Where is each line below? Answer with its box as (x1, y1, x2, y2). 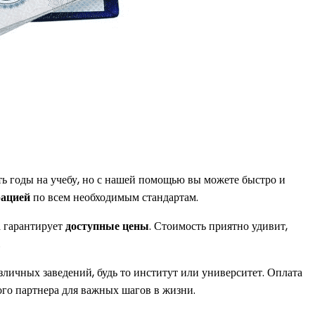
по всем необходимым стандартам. (30, 188, 198, 205)
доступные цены (65, 217, 149, 234)
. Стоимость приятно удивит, (149, 217, 288, 234)
